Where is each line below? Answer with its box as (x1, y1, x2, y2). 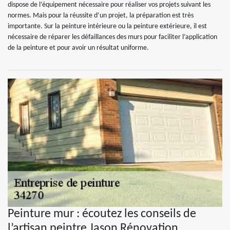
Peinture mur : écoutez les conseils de (8, 208, 196, 220)
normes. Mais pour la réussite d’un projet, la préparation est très (8, 12, 194, 20)
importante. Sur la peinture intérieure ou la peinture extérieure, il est (8, 23, 207, 30)
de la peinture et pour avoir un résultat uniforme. (8, 44, 149, 52)
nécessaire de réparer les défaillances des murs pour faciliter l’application (8, 33, 217, 41)
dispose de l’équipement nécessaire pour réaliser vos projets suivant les (8, 1, 210, 9)
